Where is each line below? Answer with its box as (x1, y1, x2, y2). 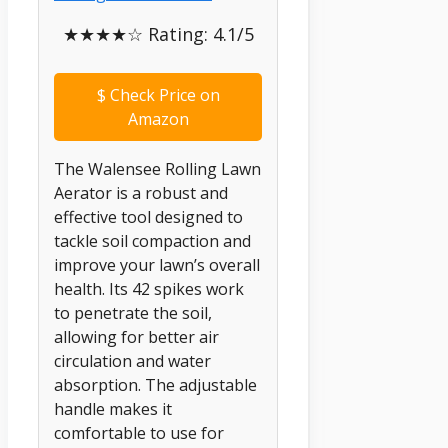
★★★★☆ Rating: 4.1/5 (62, 22, 254, 47)
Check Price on (105, 84, 220, 107)
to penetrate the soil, (54, 302, 212, 325)
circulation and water (54, 350, 211, 373)
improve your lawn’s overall (54, 254, 260, 277)
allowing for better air (54, 326, 219, 349)
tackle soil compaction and (54, 230, 251, 253)
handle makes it (54, 398, 172, 421)
